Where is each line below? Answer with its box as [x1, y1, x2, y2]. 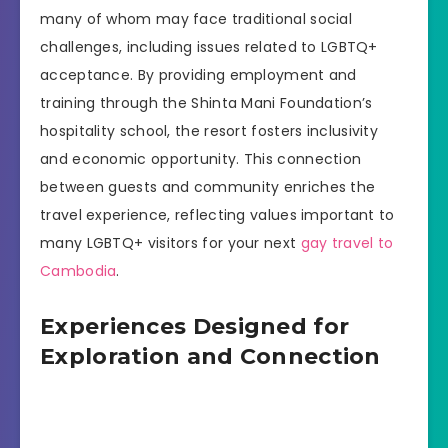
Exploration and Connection [40, 342, 381, 370]
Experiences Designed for [40, 312, 350, 340]
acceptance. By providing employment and [40, 64, 357, 85]
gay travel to [300, 232, 394, 253]
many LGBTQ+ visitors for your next [40, 232, 301, 253]
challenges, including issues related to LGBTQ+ [40, 36, 378, 57]
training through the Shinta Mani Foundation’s [40, 92, 373, 113]
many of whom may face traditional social [40, 8, 352, 29]
